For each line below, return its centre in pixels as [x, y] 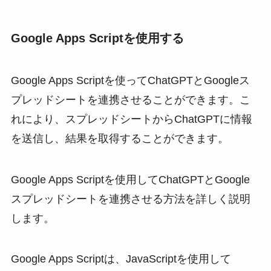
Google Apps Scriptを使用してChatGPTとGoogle [130, 179]
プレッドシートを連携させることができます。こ [130, 100]
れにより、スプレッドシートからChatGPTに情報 [131, 119]
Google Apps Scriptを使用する [97, 38]
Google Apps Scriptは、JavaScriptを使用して [121, 259]
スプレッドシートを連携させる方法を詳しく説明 [130, 199]
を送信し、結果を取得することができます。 [119, 138]
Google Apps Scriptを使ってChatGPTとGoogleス [130, 80]
